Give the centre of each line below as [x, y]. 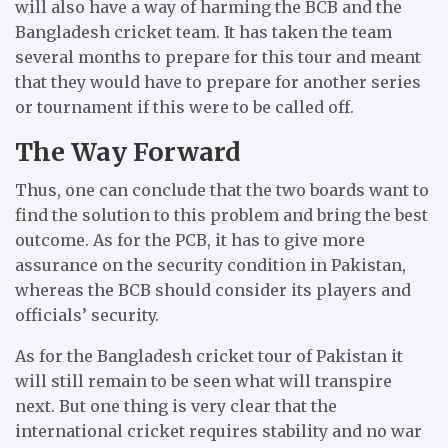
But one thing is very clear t [170, 405]
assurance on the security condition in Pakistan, [210, 264]
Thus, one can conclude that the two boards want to [222, 189]
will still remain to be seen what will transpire [203, 380]
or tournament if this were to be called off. [184, 106]
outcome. [54, 239]
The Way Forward [127, 151]
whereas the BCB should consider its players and [213, 289]
